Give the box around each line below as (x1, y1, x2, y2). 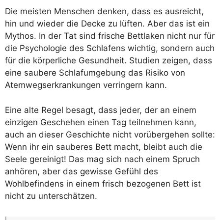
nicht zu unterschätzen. (5, 191, 97, 201)
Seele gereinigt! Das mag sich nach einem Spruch (5, 154, 200, 164)
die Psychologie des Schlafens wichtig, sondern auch (5, 43, 215, 54)
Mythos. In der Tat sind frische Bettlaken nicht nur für (5, 31, 215, 41)
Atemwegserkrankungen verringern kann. (5, 80, 167, 90)
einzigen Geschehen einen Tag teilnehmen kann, (5, 117, 196, 127)
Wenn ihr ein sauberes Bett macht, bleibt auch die (5, 141, 202, 152)
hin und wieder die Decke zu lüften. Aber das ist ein (5, 19, 210, 29)
